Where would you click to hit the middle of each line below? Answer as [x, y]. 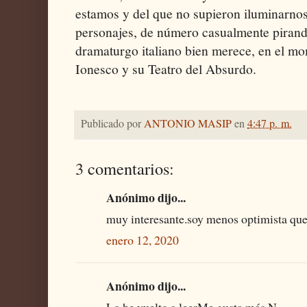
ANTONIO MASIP [188, 123]
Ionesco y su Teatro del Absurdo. [166, 69]
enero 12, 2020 [143, 240]
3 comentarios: [125, 169]
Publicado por [112, 123]
